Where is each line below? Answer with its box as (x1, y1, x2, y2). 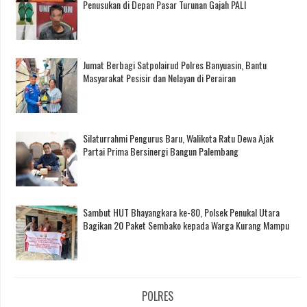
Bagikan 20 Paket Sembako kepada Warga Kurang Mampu (83, 217, 289, 232)
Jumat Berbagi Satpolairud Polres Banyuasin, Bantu (83, 58, 267, 73)
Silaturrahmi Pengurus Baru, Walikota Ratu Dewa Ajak (83, 131, 273, 146)
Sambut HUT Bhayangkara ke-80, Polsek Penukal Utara (83, 204, 280, 219)
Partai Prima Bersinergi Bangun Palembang (83, 144, 238, 159)
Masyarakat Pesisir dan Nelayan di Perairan (83, 71, 236, 86)
